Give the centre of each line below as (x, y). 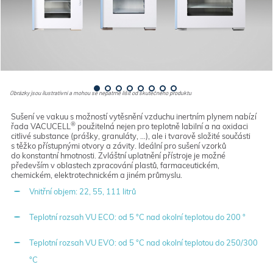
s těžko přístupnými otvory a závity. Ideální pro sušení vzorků (118, 145)
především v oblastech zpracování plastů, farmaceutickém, (115, 165)
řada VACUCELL (41, 126)
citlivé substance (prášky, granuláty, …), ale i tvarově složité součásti (130, 136)
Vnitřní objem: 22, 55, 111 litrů (82, 191)
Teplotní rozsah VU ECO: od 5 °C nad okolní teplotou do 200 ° (137, 217)
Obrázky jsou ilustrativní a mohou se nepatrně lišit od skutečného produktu (101, 92)
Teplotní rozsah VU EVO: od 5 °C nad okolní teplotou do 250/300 (143, 242)
